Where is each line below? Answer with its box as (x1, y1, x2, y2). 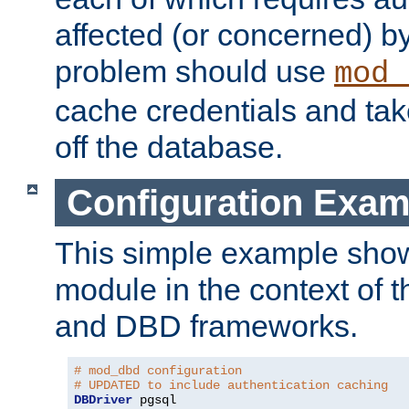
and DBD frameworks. (55, 309, 358, 344)
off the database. (55, 129, 283, 164)
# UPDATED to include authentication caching (74, 378, 388, 393)
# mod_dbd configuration (74, 363, 242, 379)
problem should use (55, 53, 334, 89)
